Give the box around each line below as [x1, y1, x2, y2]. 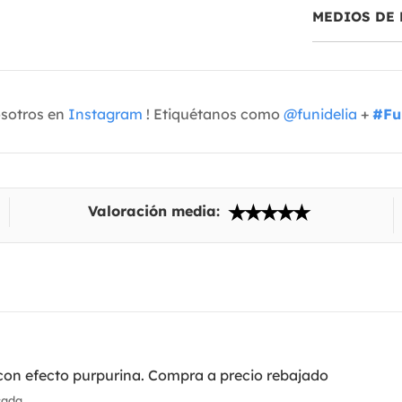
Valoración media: [88, 202, 225, 221]
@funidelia [284, 105, 357, 124]
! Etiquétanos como [143, 105, 284, 124]
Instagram [68, 105, 143, 124]
